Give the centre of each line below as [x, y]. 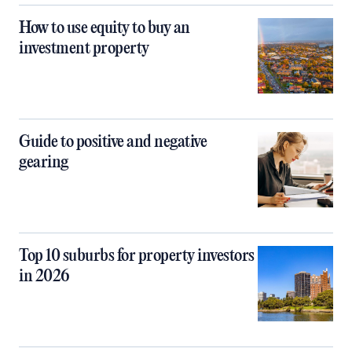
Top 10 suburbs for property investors [137, 256]
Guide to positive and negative [113, 142]
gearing [44, 162]
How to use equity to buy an [104, 28]
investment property [84, 48]
